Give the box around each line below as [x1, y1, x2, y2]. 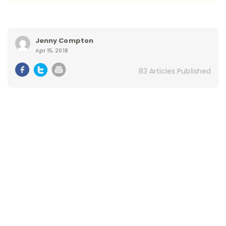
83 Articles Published [138, 66, 211, 77]
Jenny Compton [35, 36, 93, 46]
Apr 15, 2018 [35, 46, 68, 55]
